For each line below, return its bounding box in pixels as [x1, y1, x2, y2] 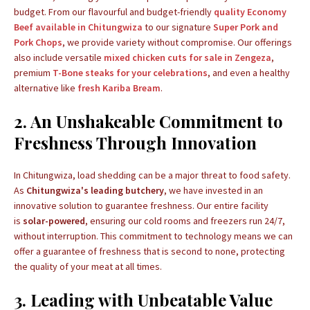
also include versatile [14, 51, 104, 64]
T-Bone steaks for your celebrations [53, 66, 208, 79]
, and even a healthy [208, 66, 290, 79]
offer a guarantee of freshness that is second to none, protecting [14, 245, 285, 257]
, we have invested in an [164, 184, 263, 197]
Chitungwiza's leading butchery [26, 184, 164, 197]
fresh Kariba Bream [77, 82, 161, 94]
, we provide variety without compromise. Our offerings [62, 36, 292, 48]
